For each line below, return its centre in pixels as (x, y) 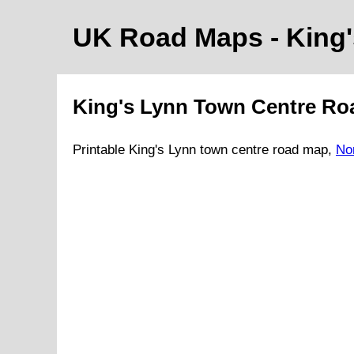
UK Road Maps (171, 37)
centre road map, (282, 150)
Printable (101, 150)
